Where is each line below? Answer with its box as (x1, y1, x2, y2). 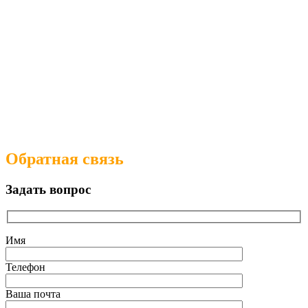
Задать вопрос (5, 182, 91, 197)
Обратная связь (5, 150, 124, 168)
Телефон (5, 261, 45, 274)
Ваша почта (5, 288, 60, 300)
